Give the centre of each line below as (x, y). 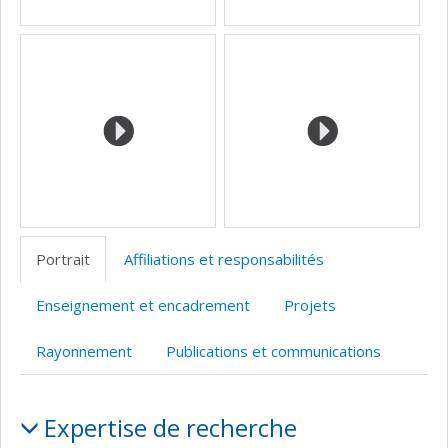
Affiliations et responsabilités (224, 259)
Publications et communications (273, 351)
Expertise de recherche (170, 428)
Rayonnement (84, 351)
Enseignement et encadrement (143, 305)
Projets (310, 305)
